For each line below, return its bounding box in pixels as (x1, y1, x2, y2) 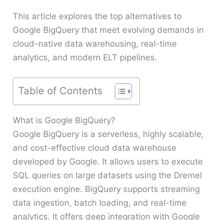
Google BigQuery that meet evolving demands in (13, 25, 204, 35)
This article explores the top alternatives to (13, 11, 182, 21)
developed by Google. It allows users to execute (13, 156, 203, 166)
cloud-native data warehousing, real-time (13, 38, 177, 49)
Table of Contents (18, 84, 103, 97)
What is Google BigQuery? (13, 115, 116, 125)
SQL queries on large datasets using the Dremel (13, 170, 202, 180)
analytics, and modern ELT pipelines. (13, 52, 158, 62)
